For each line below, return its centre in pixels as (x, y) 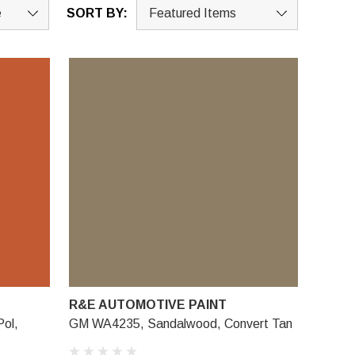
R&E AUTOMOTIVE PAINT (147, 304)
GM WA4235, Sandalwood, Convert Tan (180, 323)
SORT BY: (97, 13)
